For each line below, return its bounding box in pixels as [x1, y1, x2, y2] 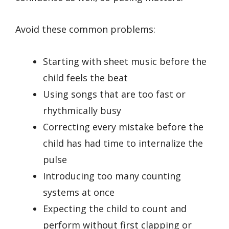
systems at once [43, 186, 114, 198]
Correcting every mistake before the [43, 120, 203, 133]
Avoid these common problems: [15, 23, 155, 36]
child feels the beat [43, 71, 128, 84]
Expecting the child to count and [43, 202, 187, 215]
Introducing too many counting [43, 169, 181, 182]
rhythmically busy [43, 104, 121, 117]
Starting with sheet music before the [43, 55, 207, 67]
